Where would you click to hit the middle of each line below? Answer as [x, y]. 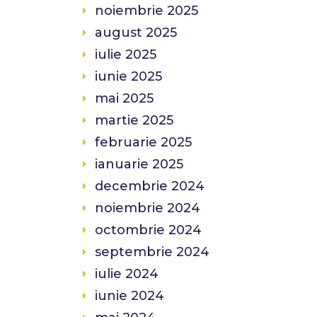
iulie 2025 [126, 54]
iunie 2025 [128, 76]
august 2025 [136, 33]
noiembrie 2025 [146, 11]
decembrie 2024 [150, 186]
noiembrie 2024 [148, 208]
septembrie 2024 [152, 252]
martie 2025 [134, 120]
